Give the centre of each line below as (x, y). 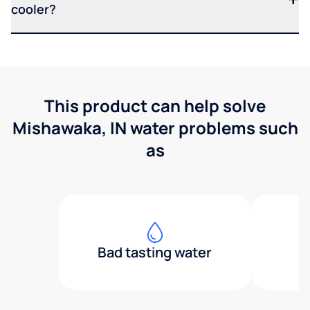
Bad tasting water (155, 252)
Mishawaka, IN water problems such (155, 127)
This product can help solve (155, 105)
